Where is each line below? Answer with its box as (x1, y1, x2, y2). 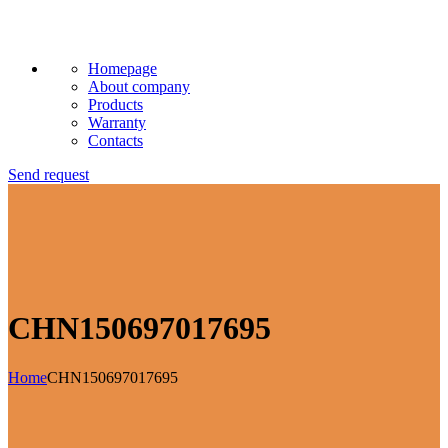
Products (88, 96, 143, 113)
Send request (8, 166, 89, 183)
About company (88, 78, 190, 95)
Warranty (88, 114, 146, 131)
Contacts (88, 132, 143, 149)
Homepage (88, 60, 157, 77)
